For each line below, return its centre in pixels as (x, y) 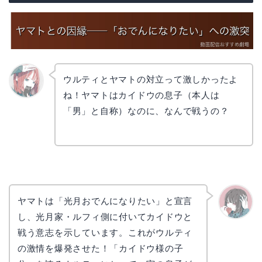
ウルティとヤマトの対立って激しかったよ (151, 80)
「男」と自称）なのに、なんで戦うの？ (146, 111)
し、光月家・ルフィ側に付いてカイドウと (105, 216)
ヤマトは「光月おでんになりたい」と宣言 (105, 201)
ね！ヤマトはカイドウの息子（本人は (141, 95)
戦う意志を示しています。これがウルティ (105, 232)
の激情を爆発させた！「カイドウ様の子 (100, 248)
